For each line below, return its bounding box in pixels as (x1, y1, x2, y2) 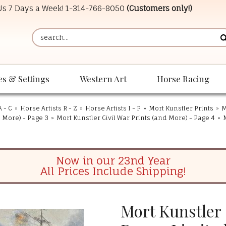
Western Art (80, 73, 127, 85)
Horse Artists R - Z (20, 104, 77, 112)
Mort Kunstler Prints (149, 104, 213, 112)
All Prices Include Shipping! (40, 164, 186, 178)
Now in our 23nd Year (55, 154, 171, 167)
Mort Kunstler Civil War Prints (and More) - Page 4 (56, 114, 215, 122)
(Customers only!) (127, 3, 192, 13)
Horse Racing (157, 73, 209, 85)
